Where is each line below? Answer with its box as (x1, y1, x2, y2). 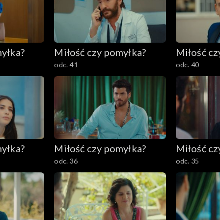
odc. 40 (175, 60, 199, 69)
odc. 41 (54, 60, 78, 69)
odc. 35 (175, 156, 199, 165)
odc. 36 (54, 156, 78, 165)
